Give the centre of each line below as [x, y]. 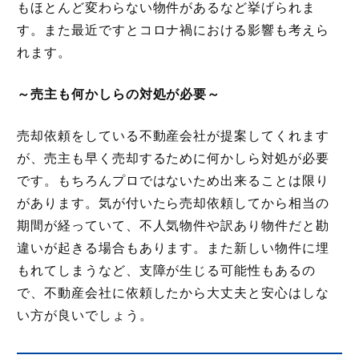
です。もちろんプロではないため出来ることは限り [173, 180]
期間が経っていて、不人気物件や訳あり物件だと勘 [173, 225]
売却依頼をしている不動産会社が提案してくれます [173, 135]
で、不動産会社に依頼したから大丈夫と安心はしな [173, 292]
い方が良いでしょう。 [85, 315]
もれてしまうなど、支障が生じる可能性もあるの [166, 270]
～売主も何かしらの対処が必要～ [119, 94]
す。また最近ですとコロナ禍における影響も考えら [173, 30]
